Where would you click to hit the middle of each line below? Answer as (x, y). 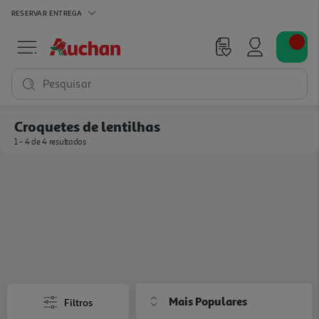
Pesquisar (67, 84)
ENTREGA (66, 12)
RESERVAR (29, 12)
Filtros (79, 302)
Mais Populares (208, 301)
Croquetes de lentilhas (87, 126)
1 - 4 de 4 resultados (50, 142)
